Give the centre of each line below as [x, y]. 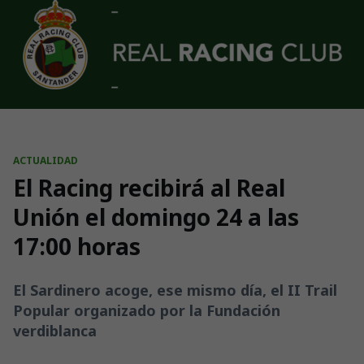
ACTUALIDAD [45, 160]
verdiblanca [55, 331]
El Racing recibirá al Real [149, 188]
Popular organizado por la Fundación [147, 310]
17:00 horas [77, 246]
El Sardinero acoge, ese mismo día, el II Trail [175, 290]
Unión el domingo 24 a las [156, 217]
